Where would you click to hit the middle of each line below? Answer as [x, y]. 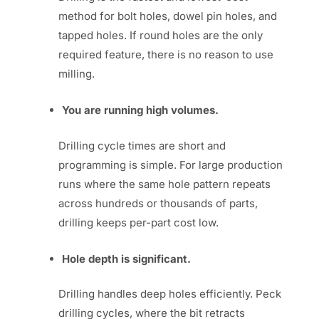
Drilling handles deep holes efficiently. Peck [170, 294]
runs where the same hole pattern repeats [165, 184]
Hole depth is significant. [127, 258]
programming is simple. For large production [171, 164]
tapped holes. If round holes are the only [161, 36]
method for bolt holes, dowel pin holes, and [168, 16]
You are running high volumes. [141, 110]
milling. [77, 74]
